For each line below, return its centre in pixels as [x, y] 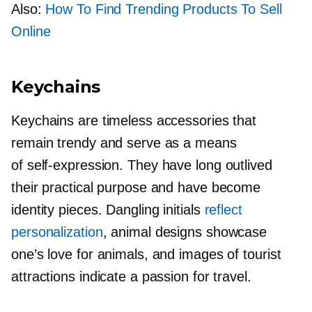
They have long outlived [198, 165]
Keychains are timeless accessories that [134, 121]
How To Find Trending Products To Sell [164, 9]
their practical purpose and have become [136, 188]
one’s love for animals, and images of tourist [146, 255]
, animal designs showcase [185, 232]
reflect [223, 210]
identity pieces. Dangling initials [108, 210]
